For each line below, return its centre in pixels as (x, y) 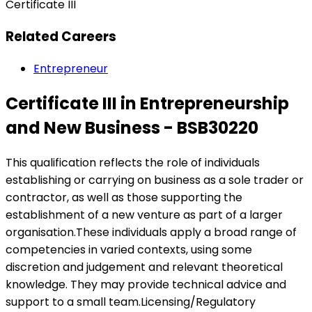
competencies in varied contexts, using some (129, 249)
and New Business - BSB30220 (132, 127)
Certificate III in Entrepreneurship (147, 103)
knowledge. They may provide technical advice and (146, 284)
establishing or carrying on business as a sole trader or (155, 180)
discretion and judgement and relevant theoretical (144, 267)
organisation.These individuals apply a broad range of (151, 232)
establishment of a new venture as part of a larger (144, 214)
